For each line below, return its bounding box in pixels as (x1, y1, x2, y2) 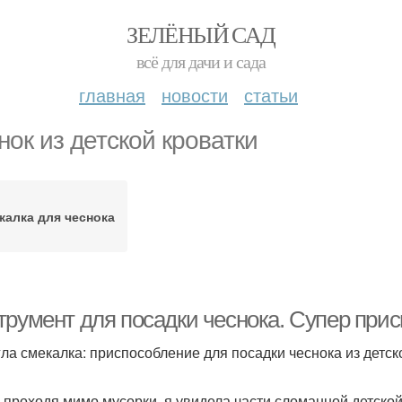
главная (79, 82, 145, 108)
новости (162, 82, 228, 108)
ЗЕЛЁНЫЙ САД (127, 19, 275, 49)
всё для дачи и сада (136, 49, 266, 74)
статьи (244, 82, 298, 108)
